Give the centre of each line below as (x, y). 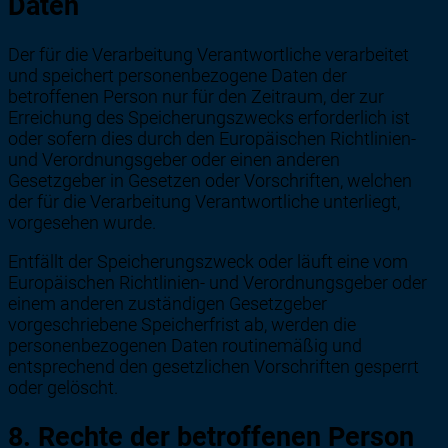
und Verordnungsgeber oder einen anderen (174, 160)
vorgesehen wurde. (82, 223)
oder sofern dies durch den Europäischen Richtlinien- (212, 139)
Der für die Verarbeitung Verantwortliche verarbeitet (208, 55)
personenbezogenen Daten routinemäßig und (185, 346)
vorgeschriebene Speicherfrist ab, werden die (182, 325)
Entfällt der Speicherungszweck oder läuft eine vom (208, 262)
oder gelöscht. (63, 388)
